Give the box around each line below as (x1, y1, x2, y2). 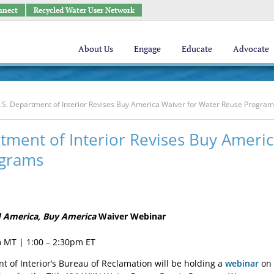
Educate (182, 42, 212, 54)
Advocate (233, 42, 269, 54)
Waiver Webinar (96, 210, 166, 222)
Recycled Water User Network (33, 5, 135, 15)
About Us (78, 42, 113, 54)
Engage (134, 42, 161, 54)
